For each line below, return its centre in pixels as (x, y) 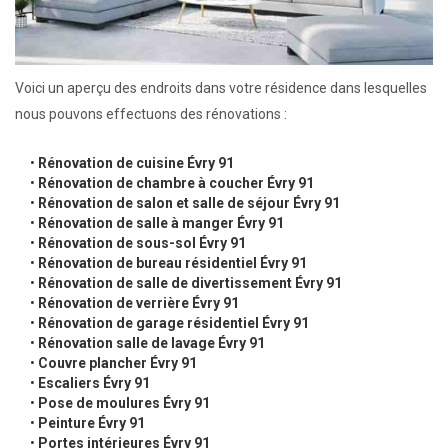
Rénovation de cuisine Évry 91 (136, 162)
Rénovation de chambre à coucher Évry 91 (176, 182)
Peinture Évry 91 (91, 422)
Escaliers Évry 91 (94, 382)
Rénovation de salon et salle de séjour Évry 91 (189, 202)
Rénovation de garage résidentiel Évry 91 (173, 322)
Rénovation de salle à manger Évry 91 (161, 222)
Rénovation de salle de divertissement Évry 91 (190, 282)
